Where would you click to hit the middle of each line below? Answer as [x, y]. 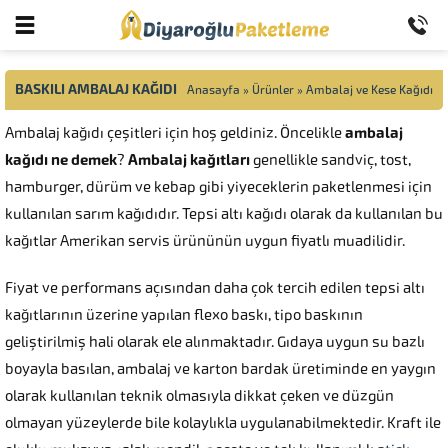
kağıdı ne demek [61, 160]
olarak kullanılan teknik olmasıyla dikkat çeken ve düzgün [199, 396]
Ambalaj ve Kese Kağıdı [369, 90]
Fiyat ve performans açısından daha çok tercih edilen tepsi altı [215, 288]
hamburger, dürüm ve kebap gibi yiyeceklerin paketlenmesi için [218, 187]
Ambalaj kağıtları [190, 160]
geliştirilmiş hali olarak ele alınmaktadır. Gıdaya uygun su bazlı [215, 342]
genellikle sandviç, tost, [332, 160]
